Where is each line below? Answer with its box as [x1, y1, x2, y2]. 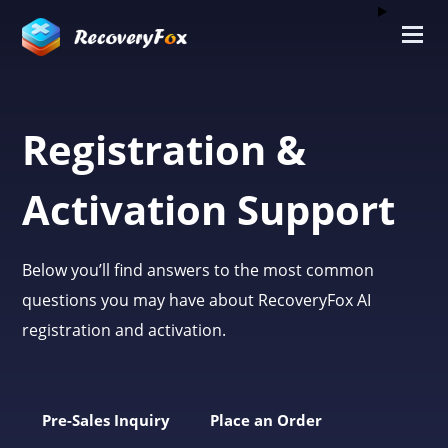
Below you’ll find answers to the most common [22, 259, 375, 281]
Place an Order [210, 410, 323, 430]
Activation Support [22, 182, 396, 237]
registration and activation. [22, 319, 227, 341]
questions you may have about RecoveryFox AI [22, 289, 372, 311]
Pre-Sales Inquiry [42, 410, 171, 430]
